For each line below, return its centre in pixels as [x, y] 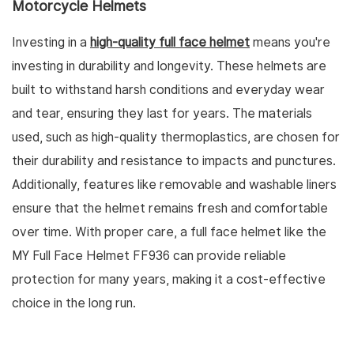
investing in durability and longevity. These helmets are [169, 66]
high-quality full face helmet [170, 43]
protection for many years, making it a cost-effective [169, 280]
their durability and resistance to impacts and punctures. [174, 161]
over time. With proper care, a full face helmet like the [169, 232]
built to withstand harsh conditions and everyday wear [168, 90]
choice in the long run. [74, 303]
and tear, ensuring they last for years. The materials [162, 114]
